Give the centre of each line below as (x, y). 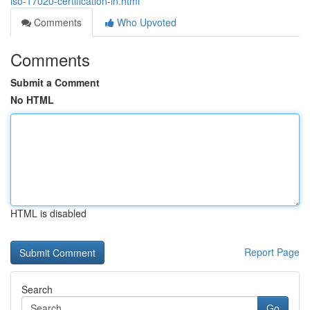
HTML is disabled (48, 213)
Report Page (272, 252)
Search (37, 289)
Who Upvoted (145, 22)
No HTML (32, 100)
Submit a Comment (55, 82)
